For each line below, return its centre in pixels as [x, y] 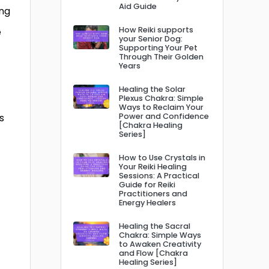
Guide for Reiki [147, 184]
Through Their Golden [161, 56]
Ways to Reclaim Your [161, 107]
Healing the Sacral [155, 226]
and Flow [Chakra [153, 253]
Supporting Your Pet [158, 47]
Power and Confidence [164, 116]
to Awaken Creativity [160, 244]
